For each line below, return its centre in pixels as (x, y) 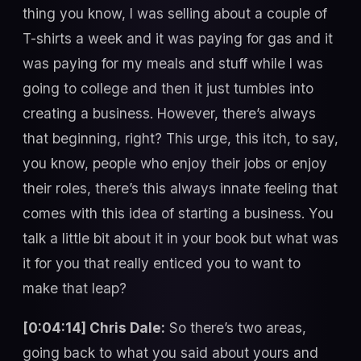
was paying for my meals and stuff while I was (173, 63)
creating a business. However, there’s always (169, 113)
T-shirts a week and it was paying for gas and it (178, 38)
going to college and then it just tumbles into (168, 88)
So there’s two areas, (236, 328)
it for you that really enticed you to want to (162, 263)
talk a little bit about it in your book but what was (180, 238)
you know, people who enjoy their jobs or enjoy (175, 163)
